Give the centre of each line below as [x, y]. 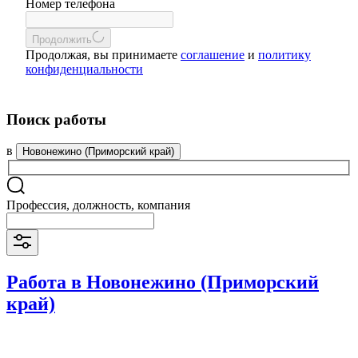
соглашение [213, 55]
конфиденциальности [84, 69]
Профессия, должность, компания [98, 205]
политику [284, 55]
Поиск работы [56, 119]
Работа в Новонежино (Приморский [163, 282]
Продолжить [62, 40]
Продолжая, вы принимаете [103, 55]
